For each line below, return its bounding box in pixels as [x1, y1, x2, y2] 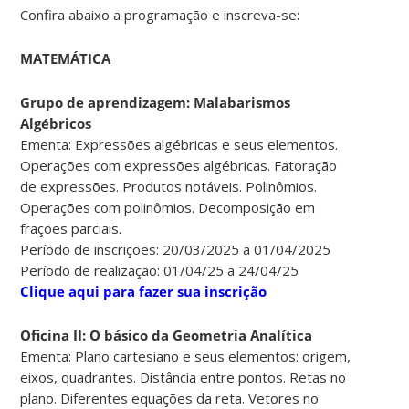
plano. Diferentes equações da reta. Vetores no [20, 388, 320, 407]
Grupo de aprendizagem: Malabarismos [20, 92, 291, 111]
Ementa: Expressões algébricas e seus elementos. [20, 134, 339, 153]
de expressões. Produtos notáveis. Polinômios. [20, 176, 318, 195]
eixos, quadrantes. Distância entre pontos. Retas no [20, 367, 347, 386]
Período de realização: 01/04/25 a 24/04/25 [20, 260, 299, 279]
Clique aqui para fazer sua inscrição [20, 281, 267, 300]
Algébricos [20, 113, 92, 132]
